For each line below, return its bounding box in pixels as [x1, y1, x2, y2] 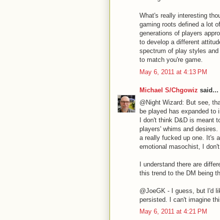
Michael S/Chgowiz [139, 86, 198, 94]
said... [198, 86, 219, 94]
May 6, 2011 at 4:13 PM [139, 68, 207, 76]
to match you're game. [139, 56, 203, 63]
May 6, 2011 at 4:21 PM [139, 208, 207, 215]
